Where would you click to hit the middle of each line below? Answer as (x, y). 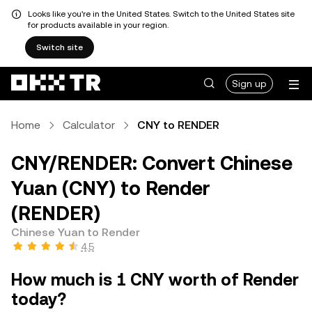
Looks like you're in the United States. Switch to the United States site (161, 14)
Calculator (89, 125)
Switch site (60, 47)
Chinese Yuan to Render (76, 232)
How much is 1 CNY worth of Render (155, 280)
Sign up (249, 84)
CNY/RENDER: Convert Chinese (152, 163)
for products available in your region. (98, 25)
